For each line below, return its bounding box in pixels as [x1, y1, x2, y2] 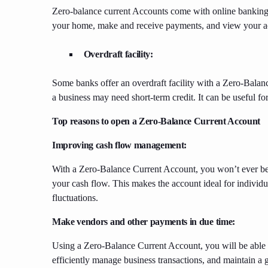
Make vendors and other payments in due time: [52, 217, 235, 227]
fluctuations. [52, 193, 98, 203]
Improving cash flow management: [52, 140, 187, 151]
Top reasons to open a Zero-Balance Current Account [52, 116, 260, 127]
